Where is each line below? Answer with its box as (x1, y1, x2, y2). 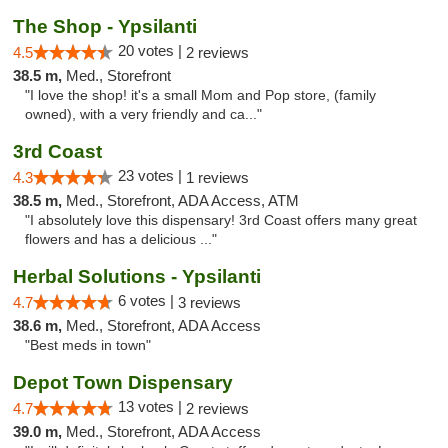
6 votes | (118, 292, 178, 309)
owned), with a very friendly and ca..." (25, 107, 262, 122)
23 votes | (118, 167, 186, 184)
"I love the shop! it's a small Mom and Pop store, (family (25, 88, 376, 103)
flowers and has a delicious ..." (25, 232, 217, 247)
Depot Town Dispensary (13, 372, 233, 393)
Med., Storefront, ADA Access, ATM (66, 192, 299, 209)
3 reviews (178, 294, 241, 311)
